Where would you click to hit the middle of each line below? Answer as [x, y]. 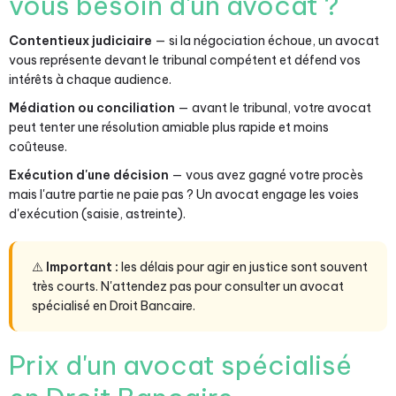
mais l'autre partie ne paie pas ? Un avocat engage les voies [184, 194]
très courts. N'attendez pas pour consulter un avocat [188, 286]
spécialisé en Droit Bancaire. [114, 306]
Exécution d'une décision [89, 175]
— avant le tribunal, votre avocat [273, 108]
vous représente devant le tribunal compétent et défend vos [185, 60]
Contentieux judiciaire [80, 41]
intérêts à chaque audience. [90, 80]
